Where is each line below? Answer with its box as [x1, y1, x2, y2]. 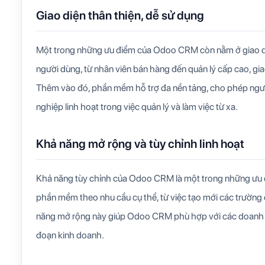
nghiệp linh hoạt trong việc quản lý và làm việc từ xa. [36, 101, 238, 112]
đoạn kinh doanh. [36, 229, 104, 241]
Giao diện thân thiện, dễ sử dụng [36, 8, 204, 22]
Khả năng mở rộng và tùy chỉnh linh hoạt [36, 136, 244, 151]
